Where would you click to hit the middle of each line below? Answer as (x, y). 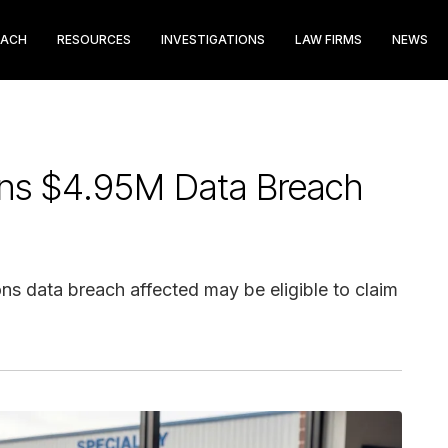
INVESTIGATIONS (213, 39)
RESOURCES (94, 39)
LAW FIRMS (328, 39)
